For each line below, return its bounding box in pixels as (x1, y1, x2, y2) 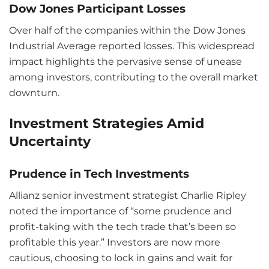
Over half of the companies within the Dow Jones (9, 25, 246, 37)
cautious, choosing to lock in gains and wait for (9, 252, 232, 264)
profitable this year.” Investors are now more (9, 236, 220, 248)
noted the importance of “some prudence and (9, 205, 232, 217)
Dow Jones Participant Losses (9, 1, 186, 16)
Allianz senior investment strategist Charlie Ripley (9, 189, 246, 201)
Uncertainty (9, 133, 91, 149)
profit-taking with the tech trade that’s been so (9, 220, 236, 232)
